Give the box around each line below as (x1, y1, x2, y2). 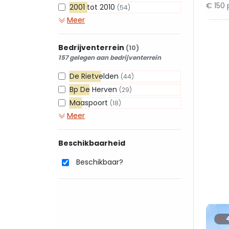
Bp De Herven (70, 84, 119, 95)
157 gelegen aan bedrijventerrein (58, 53, 161, 62)
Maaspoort (70, 98, 110, 108)
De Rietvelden (70, 71, 121, 81)
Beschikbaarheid (58, 138, 125, 148)
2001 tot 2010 (70, 2, 117, 12)
